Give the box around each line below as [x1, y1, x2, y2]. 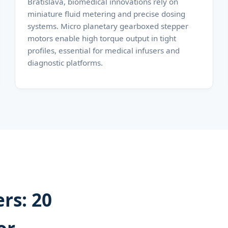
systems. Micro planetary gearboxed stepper [27, 20, 188, 31]
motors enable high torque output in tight [27, 33, 176, 43]
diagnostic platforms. [27, 57, 103, 68]
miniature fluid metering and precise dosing [27, 8, 185, 19]
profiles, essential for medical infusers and [27, 45, 180, 55]
